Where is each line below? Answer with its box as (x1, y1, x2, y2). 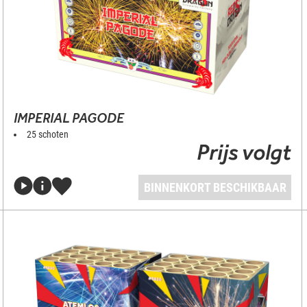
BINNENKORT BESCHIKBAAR (143, 180, 286, 195)
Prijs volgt (197, 138, 292, 165)
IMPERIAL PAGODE (13, 110, 124, 126)
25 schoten (26, 129, 69, 140)
